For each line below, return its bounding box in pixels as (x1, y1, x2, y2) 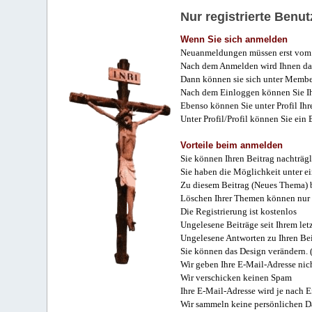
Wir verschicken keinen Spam (180, 272, 292, 283)
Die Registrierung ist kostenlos (180, 206, 297, 217)
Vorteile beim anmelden (180, 140, 283, 151)
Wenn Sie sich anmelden (180, 34, 288, 45)
